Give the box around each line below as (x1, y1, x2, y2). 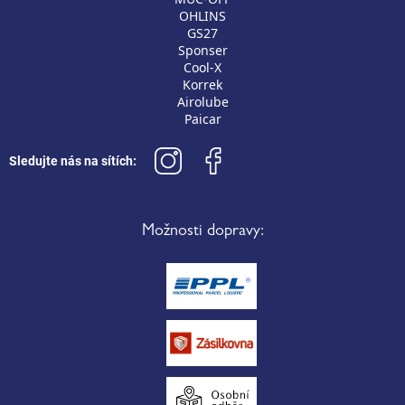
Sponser (177, 41, 228, 59)
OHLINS (179, 6, 226, 24)
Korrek (183, 75, 222, 93)
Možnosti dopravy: (141, 223, 264, 240)
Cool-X (184, 58, 221, 76)
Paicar (184, 109, 221, 127)
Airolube (176, 92, 229, 110)
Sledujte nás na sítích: (9, 153, 137, 168)
